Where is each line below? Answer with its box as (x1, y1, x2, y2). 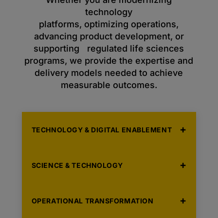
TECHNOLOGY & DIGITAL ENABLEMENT (31, 126, 172, 134)
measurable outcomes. (60, 80, 157, 90)
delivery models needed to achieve (35, 68, 183, 78)
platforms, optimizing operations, (39, 19, 179, 29)
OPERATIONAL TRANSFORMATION (31, 197, 154, 205)
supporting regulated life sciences (34, 43, 184, 54)
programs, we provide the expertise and (24, 55, 194, 66)
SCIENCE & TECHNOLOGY (31, 161, 123, 169)
